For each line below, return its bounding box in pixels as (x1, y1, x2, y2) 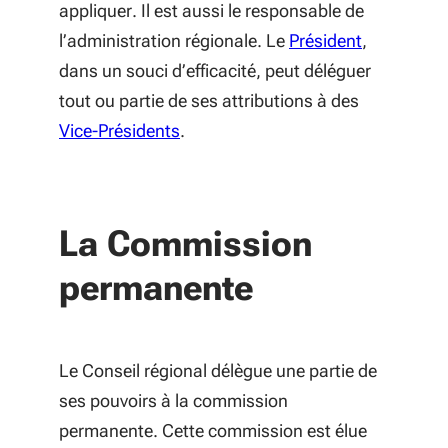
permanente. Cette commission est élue (59, 420, 367, 441)
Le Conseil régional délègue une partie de (59, 360, 377, 381)
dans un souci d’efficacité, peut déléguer (59, 60, 371, 81)
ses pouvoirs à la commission (59, 390, 288, 411)
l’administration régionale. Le (59, 30, 289, 51)
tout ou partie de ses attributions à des (59, 90, 359, 111)
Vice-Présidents (59, 120, 180, 141)
